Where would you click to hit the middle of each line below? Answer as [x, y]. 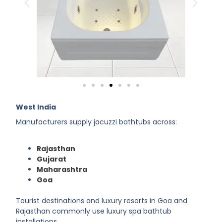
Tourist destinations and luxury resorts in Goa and [102, 200]
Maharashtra [62, 169]
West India [36, 107]
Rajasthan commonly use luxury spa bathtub [94, 211]
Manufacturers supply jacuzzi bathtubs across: [97, 122]
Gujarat [52, 159]
